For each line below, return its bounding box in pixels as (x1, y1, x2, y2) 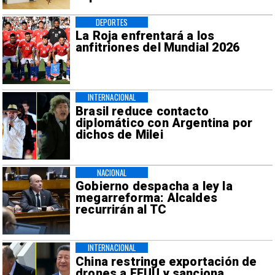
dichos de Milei (75, 127, 163, 142)
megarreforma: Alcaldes (75, 191, 218, 206)
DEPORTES (95, 15, 128, 28)
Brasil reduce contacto (75, 104, 209, 118)
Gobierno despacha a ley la (75, 179, 233, 194)
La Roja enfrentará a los (75, 29, 215, 44)
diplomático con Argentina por (75, 115, 253, 130)
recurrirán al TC (75, 203, 166, 217)
